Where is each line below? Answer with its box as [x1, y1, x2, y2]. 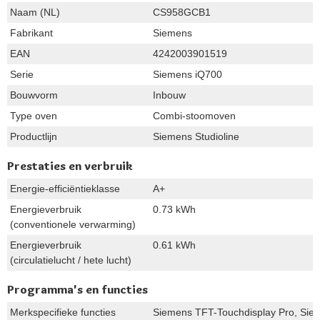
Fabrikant [10, 26, 53, 39]
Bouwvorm [10, 89, 58, 101]
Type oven [10, 109, 57, 121]
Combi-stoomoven [153, 109, 236, 121]
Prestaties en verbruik [7, 158, 133, 173]
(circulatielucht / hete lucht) [10, 254, 131, 266]
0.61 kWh [153, 239, 196, 251]
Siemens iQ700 [153, 68, 222, 80]
